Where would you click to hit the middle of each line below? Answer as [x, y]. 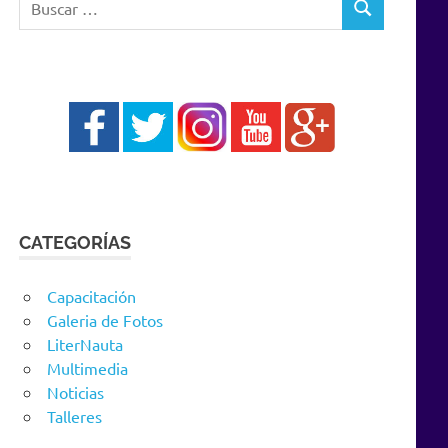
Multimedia [87, 367]
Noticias [75, 391]
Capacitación [91, 295]
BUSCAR [378, 16]
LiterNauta [85, 343]
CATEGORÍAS [75, 242]
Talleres [74, 415]
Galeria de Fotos [105, 319]
